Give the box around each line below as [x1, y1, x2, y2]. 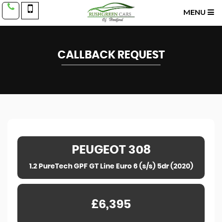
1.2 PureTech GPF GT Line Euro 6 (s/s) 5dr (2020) [29, 163, 193, 170]
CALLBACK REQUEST [57, 50, 165, 60]
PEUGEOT [71, 144, 126, 156]
